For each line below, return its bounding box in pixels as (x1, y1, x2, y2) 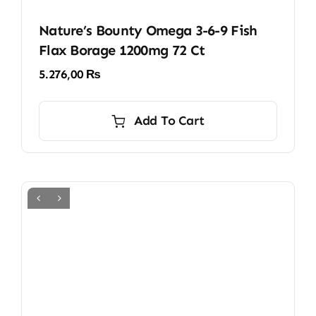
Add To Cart (133, 113, 205, 129)
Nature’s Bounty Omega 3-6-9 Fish (38, 22, 257, 39)
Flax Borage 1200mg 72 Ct (38, 42, 205, 59)
